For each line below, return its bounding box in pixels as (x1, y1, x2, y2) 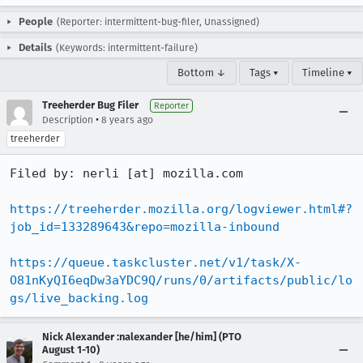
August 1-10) (42, 344, 100, 356)
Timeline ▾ (302, 66, 352, 79)
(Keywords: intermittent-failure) (56, 42, 198, 53)
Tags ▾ (250, 66, 279, 79)
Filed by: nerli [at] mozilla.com (10, 166, 243, 181)
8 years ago (101, 114, 153, 126)
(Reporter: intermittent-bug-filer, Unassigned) (57, 16, 259, 28)
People (19, 15, 53, 28)
